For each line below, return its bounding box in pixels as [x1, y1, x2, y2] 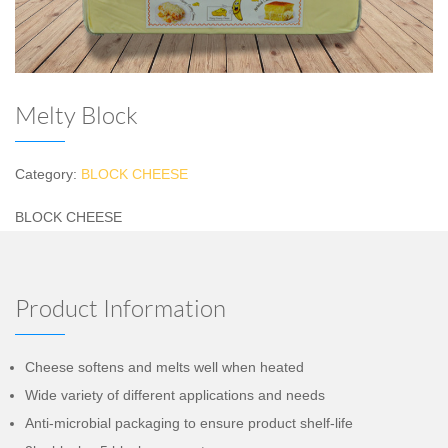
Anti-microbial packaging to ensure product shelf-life [25, 414, 353, 431]
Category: [15, 165, 81, 182]
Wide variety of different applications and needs [25, 386, 325, 403]
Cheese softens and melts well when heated [25, 358, 304, 375]
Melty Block [15, 102, 138, 129]
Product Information [15, 295, 226, 322]
